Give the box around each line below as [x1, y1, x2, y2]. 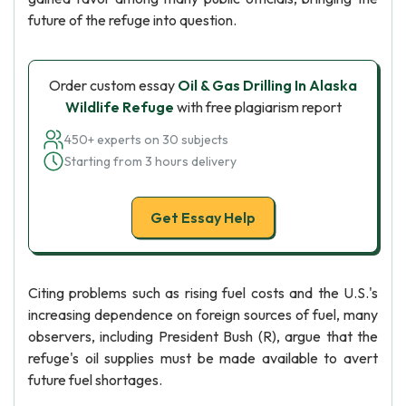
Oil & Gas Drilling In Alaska [178, 76, 357, 94]
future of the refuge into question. [28, 11, 237, 29]
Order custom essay [49, 76, 178, 94]
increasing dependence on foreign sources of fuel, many [28, 305, 378, 324]
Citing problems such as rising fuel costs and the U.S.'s [28, 284, 378, 302]
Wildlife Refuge [64, 98, 174, 116]
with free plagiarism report [173, 98, 342, 116]
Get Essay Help [150, 208, 256, 227]
